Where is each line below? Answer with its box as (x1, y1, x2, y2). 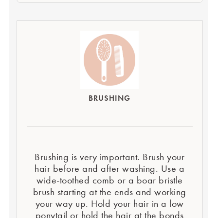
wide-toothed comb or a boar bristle (36, 174, 183, 186)
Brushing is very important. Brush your (35, 151, 185, 163)
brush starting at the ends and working (33, 186, 186, 198)
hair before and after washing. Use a (35, 163, 185, 174)
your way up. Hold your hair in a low (35, 198, 184, 209)
